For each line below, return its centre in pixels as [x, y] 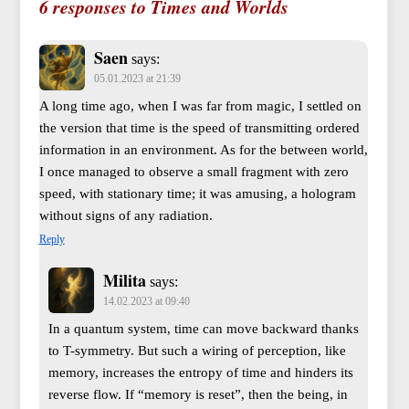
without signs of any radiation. [126, 216]
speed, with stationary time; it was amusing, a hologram [197, 194]
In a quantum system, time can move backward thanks [203, 329]
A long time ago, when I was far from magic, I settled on [200, 106]
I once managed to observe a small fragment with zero [194, 172]
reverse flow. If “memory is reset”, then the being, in [198, 395]
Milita [124, 281]
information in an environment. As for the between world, [203, 150]
